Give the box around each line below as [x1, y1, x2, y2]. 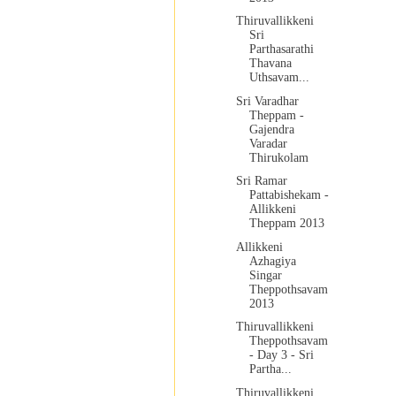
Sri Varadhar [235, 94, 299, 108]
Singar [248, 268, 282, 282]
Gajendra [248, 122, 294, 136]
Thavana [248, 57, 292, 71]
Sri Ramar [235, 174, 287, 188]
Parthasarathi [248, 42, 314, 57]
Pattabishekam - [248, 188, 329, 202]
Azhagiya [248, 254, 296, 268]
